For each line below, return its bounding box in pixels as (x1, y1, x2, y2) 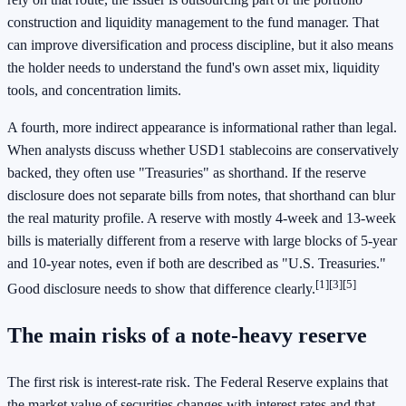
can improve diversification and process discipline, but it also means (7, 36, 393, 53)
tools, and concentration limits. (7, 82, 181, 98)
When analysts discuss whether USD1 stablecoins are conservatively (7, 141, 399, 158)
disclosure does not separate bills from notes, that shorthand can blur (7, 187, 395, 203)
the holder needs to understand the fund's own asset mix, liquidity (7, 59, 380, 75)
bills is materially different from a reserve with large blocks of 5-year (7, 232, 397, 248)
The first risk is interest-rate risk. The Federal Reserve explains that (7, 373, 388, 390)
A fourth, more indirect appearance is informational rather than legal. (7, 119, 397, 135)
